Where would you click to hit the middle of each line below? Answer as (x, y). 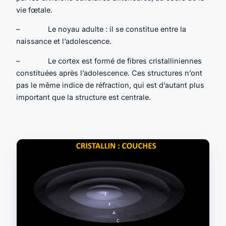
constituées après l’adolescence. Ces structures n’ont (109, 73)
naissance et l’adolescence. (64, 41)
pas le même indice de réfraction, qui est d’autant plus (110, 85)
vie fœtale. (34, 10)
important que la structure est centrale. (83, 97)
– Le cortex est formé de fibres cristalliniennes (109, 61)
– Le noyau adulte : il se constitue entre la (101, 29)
